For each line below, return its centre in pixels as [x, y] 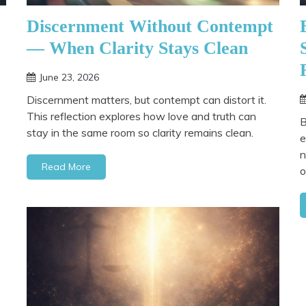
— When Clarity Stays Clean [137, 48]
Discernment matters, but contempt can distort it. [147, 99]
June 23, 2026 [69, 77]
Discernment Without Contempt [150, 26]
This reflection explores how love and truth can [141, 116]
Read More [66, 166]
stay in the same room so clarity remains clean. [140, 132]
